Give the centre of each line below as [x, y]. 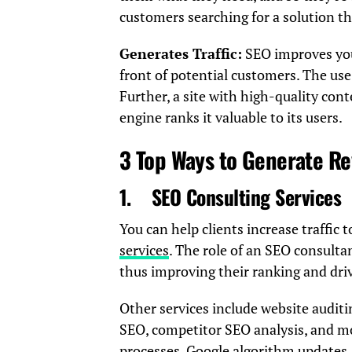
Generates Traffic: [181, 54]
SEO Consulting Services [246, 197]
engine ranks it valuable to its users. [231, 118]
